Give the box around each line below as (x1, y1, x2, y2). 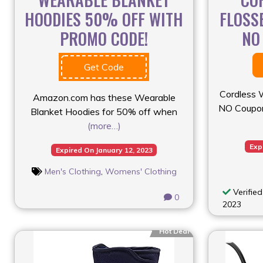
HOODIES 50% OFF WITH (25, 6, 183, 31)
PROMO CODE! (60, 26, 148, 50)
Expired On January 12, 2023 (55, 145, 153, 154)
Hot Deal (159, 226, 189, 235)
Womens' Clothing (104, 166, 177, 177)
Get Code (84, 60, 124, 73)
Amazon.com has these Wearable (32, 91, 176, 103)
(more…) (87, 119, 121, 131)
